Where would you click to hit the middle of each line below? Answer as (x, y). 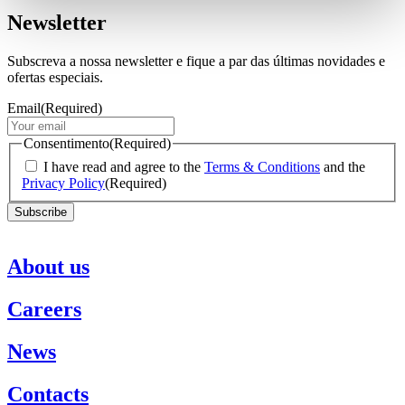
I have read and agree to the (124, 166)
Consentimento (66, 143)
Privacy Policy (63, 183)
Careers (44, 310)
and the (343, 166)
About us (48, 267)
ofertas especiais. (55, 77)
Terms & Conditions (262, 166)
